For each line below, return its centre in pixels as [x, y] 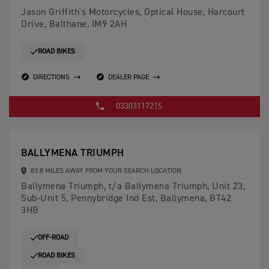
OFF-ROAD [53, 238]
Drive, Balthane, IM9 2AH [74, 25]
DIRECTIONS [51, 77]
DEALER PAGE [128, 77]
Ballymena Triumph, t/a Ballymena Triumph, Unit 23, [133, 187]
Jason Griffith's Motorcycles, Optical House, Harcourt [133, 13]
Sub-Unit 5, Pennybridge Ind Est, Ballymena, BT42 [126, 199]
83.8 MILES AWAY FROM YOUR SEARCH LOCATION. [106, 171]
